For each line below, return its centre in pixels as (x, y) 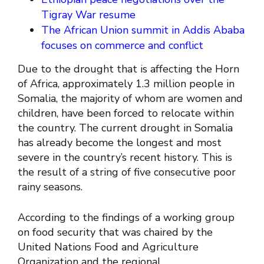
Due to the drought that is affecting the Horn (128, 69)
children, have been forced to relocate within (126, 113)
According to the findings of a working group (126, 218)
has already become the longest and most (120, 143)
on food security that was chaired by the (115, 232)
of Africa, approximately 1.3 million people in (126, 84)
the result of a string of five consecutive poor (127, 172)
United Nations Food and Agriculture (108, 247)
